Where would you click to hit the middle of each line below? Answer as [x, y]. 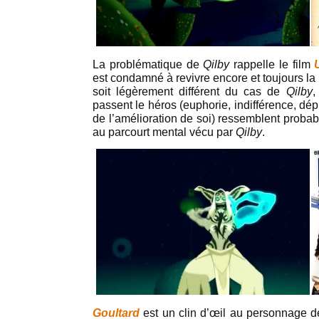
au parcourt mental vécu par [164, 132]
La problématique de [148, 64]
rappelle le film [272, 64]
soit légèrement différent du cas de [189, 91]
